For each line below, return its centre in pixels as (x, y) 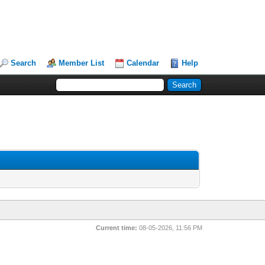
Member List (82, 63)
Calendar (143, 63)
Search (24, 63)
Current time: (117, 228)
